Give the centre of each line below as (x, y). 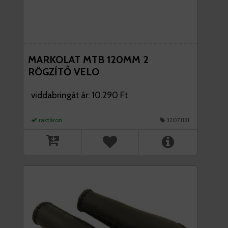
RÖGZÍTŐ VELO (64, 72)
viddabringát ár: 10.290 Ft (79, 95)
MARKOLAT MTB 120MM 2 (88, 60)
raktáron (50, 120)
